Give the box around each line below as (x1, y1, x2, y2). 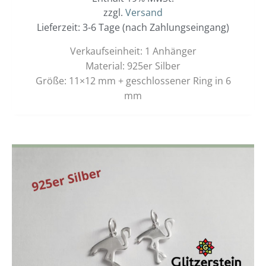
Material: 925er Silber (85, 59, 180, 73)
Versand (125, 6, 163, 20)
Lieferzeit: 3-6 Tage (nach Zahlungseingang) (37, 21, 229, 34)
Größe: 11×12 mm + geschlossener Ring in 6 (35, 74, 231, 88)
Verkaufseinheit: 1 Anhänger (69, 45, 197, 58)
